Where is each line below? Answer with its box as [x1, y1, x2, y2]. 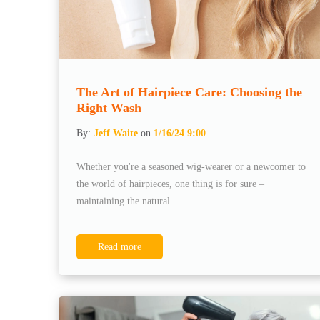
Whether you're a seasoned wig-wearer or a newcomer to [76, 161, 306, 172]
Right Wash [76, 100, 141, 115]
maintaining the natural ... [76, 195, 181, 206]
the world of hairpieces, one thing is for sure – [76, 178, 264, 189]
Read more [98, 241, 141, 252]
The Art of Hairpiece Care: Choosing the [76, 84, 302, 99]
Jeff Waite [94, 127, 138, 139]
